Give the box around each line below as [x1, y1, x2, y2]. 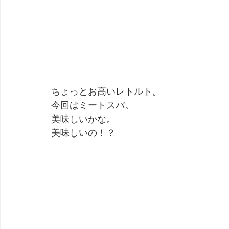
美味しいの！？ [51, 126, 116, 139]
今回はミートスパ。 [51, 98, 134, 111]
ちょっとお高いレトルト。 [51, 84, 162, 97]
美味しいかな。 [51, 112, 116, 125]
